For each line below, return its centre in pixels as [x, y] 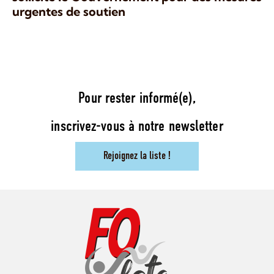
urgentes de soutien [69, 12]
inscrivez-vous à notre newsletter [137, 127]
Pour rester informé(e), [137, 99]
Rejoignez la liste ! [137, 157]
